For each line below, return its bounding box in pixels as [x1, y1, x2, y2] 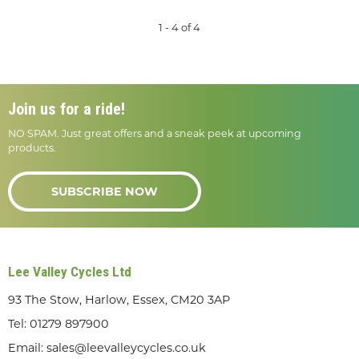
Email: [8, 340, 46, 355]
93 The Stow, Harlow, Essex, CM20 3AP [8, 292, 230, 307]
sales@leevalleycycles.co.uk [46, 340, 206, 355]
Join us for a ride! [8, 99, 125, 119]
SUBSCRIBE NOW [51, 184, 158, 199]
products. [8, 141, 56, 154]
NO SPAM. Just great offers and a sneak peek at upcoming [8, 127, 301, 139]
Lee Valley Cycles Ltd [8, 263, 131, 280]
